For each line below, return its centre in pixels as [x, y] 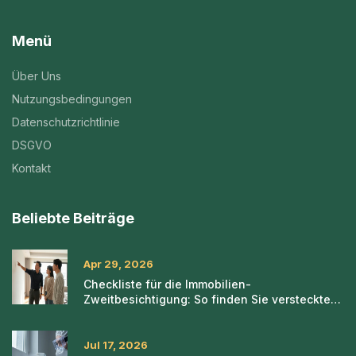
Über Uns [37, 76]
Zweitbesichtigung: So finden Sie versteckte [207, 300]
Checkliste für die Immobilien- [167, 284]
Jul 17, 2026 [116, 345]
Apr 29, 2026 [118, 264]
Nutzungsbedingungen [72, 99]
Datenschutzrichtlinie [66, 122]
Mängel [104, 315]
